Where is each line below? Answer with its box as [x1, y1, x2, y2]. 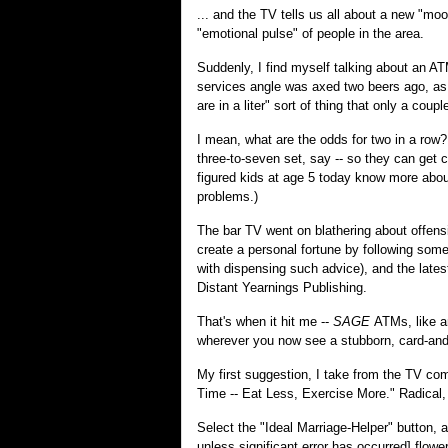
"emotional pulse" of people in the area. [197, 26, 424, 41]
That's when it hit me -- [197, 314, 333, 329]
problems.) [197, 189, 258, 204]
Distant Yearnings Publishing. [197, 280, 367, 295]
